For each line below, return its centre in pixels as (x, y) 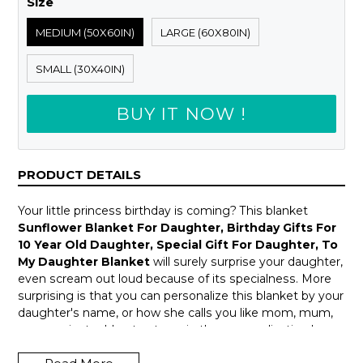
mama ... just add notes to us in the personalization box (175, 329)
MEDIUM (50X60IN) (85, 32)
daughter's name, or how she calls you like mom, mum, (175, 312)
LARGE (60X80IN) (205, 32)
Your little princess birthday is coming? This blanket (163, 210)
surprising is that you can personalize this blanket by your (181, 295)
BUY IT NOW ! (181, 113)
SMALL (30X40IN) (80, 68)
